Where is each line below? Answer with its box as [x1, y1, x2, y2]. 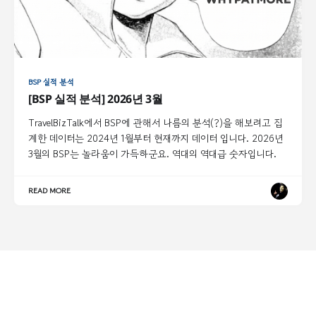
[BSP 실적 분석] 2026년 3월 [28, 91, 163, 107]
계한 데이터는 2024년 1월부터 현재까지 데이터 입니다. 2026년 [28, 131, 283, 146]
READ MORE [28, 185, 71, 197]
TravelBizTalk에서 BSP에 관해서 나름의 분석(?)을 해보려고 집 [28, 116, 282, 130]
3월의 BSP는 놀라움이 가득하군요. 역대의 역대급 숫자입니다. [28, 147, 276, 162]
